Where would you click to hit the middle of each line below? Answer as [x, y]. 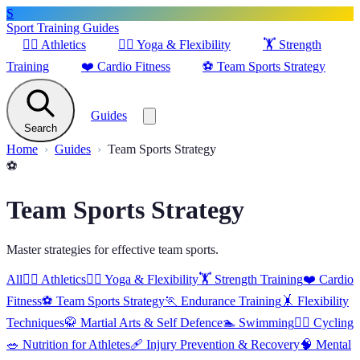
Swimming [266, 322]
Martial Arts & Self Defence [151, 322]
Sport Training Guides [63, 28]
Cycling [333, 322]
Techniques [35, 322]
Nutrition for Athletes [76, 344]
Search [41, 128]
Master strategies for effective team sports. [112, 249]
